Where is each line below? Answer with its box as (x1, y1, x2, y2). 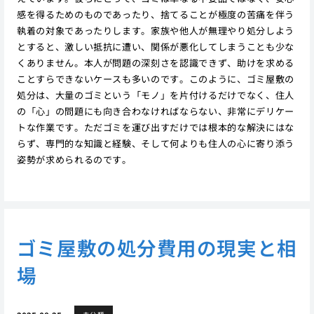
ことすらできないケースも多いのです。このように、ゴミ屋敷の (16, 71, 294, 86)
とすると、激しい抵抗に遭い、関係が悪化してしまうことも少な (16, 39, 294, 53)
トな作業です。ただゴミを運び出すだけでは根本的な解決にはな (16, 120, 294, 134)
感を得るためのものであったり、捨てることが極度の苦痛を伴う (16, 7, 294, 21)
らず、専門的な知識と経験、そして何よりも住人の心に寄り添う (16, 136, 294, 150)
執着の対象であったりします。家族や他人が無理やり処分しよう (16, 23, 294, 37)
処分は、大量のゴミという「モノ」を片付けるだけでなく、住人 (16, 88, 294, 102)
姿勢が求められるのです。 (16, 152, 132, 166)
